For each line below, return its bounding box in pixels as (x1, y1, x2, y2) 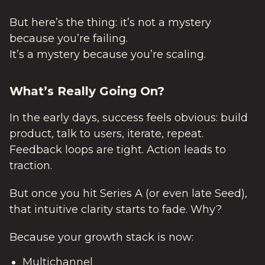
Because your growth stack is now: (9, 231, 193, 244)
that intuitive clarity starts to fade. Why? (9, 202, 222, 216)
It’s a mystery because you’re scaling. (9, 47, 206, 61)
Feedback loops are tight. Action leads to (9, 143, 226, 156)
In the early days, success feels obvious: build (9, 111, 248, 124)
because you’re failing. (9, 31, 128, 45)
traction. (9, 159, 52, 172)
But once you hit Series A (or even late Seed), (9, 186, 247, 200)
